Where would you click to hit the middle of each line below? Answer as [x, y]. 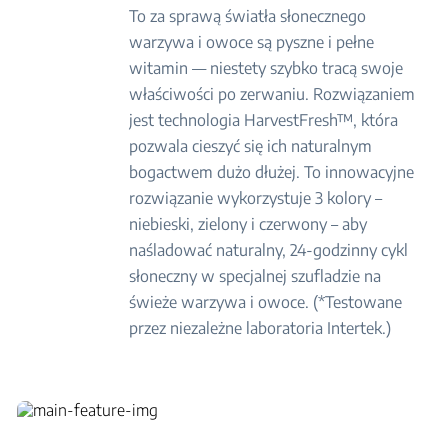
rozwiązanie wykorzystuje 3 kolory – [256, 198]
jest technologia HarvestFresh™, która [264, 120]
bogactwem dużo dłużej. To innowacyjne [272, 172]
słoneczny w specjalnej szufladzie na [255, 276]
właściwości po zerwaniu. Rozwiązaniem [272, 94]
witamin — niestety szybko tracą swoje [266, 68]
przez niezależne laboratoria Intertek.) [260, 328]
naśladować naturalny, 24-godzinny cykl [269, 250]
